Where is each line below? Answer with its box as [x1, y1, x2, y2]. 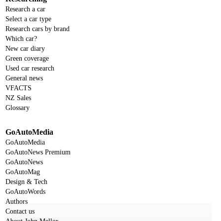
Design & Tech [5, 178, 47, 185]
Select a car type [5, 15, 51, 23]
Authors [5, 198, 28, 205]
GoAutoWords [5, 188, 45, 195]
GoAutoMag [5, 168, 40, 176]
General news [5, 74, 43, 82]
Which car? [5, 35, 37, 42]
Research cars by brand [5, 25, 70, 33]
